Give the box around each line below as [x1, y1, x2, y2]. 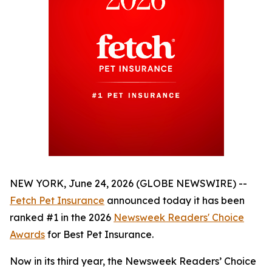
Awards [10, 228, 45, 240]
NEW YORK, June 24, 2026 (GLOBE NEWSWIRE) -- [10, 177, 247, 189]
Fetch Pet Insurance [10, 194, 104, 206]
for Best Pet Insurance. [45, 228, 154, 240]
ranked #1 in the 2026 [10, 211, 114, 223]
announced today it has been [104, 194, 245, 206]
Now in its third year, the [10, 254, 125, 267]
